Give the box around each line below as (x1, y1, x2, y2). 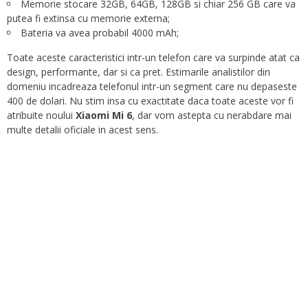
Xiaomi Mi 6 (76, 108, 132, 122)
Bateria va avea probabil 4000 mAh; (21, 25, 179, 39)
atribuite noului (7, 108, 76, 122)
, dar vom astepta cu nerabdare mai (132, 108, 291, 122)
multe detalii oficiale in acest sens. (7, 122, 158, 136)
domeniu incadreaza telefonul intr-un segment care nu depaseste (7, 79, 297, 93)
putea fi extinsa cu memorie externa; (7, 11, 170, 25)
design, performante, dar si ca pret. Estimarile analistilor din (7, 65, 270, 78)
